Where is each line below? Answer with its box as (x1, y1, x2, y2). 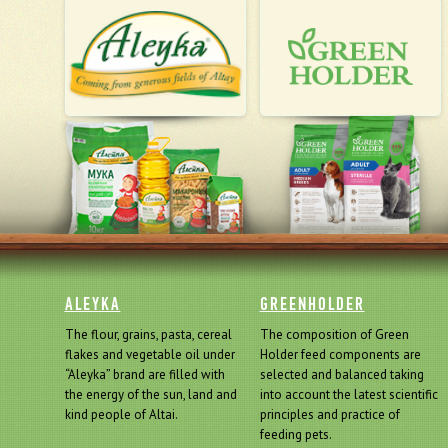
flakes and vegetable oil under (64, 346, 235, 363)
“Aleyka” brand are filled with (64, 366, 225, 383)
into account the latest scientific (259, 386, 438, 403)
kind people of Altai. (64, 406, 178, 423)
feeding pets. (259, 426, 332, 443)
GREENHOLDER (259, 293, 365, 315)
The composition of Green (259, 326, 409, 343)
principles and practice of (259, 406, 400, 423)
